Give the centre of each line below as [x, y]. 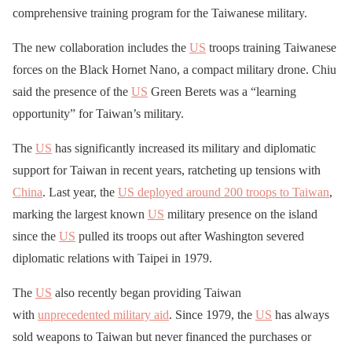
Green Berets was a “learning [222, 92]
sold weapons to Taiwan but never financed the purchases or [162, 337]
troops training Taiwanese [271, 48]
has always [301, 315]
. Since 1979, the [212, 315]
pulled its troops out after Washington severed [190, 236]
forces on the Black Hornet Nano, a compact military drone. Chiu [174, 70]
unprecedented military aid [103, 315]
